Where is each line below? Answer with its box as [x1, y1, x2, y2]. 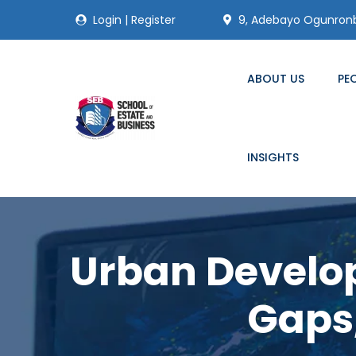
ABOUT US [247, 71, 305, 87]
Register [131, 12, 176, 28]
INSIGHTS [247, 149, 300, 165]
